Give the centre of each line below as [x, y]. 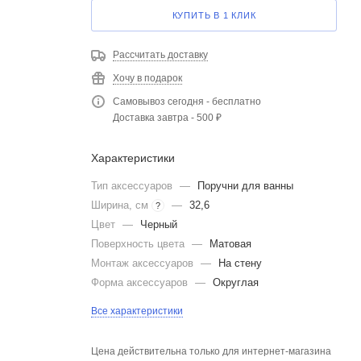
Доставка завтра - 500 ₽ [167, 118]
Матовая [230, 244]
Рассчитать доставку [160, 55]
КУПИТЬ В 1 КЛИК [214, 15]
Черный [159, 224]
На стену [240, 263]
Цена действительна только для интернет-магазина [211, 351]
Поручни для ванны [245, 186]
